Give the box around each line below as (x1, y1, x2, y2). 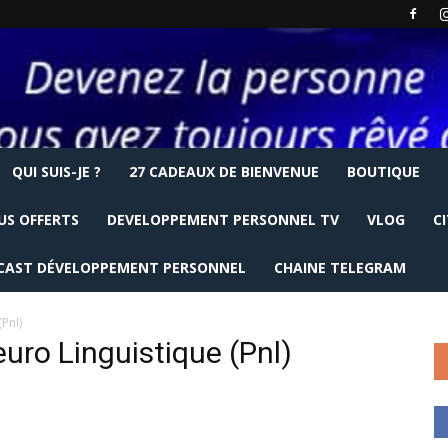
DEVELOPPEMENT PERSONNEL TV (107, 210, 339, 229)
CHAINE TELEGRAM (274, 258, 406, 277)
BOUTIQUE (347, 162, 420, 181)
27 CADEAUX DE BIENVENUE (129, 162, 319, 181)
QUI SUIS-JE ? (12, 162, 101, 181)
